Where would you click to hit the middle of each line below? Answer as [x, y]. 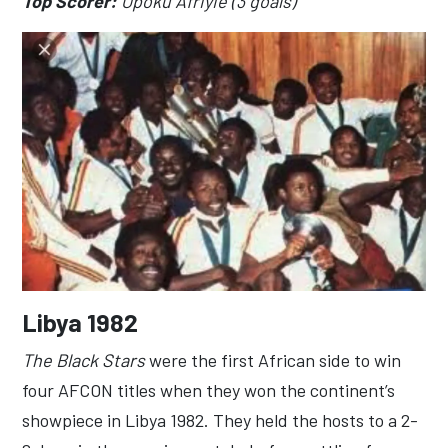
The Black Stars [83, 360]
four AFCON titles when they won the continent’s [208, 390]
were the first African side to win [273, 360]
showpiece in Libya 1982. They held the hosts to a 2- [220, 420]
